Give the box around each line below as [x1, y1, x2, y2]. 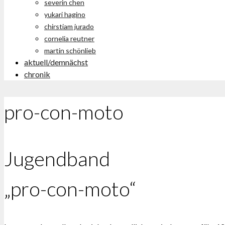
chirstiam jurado [44, 22, 94, 31]
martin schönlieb [44, 46, 96, 55]
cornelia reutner [44, 34, 94, 43]
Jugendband [4, 147, 110, 171]
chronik [24, 69, 50, 79]
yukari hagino [44, 10, 85, 19]
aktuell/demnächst [24, 57, 88, 67]
